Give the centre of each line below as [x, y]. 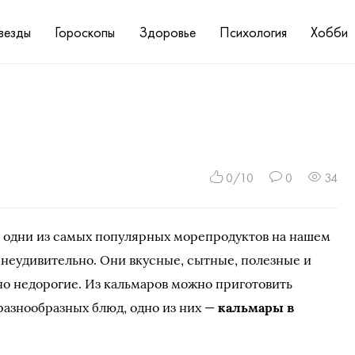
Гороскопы [85, 32]
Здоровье [167, 32]
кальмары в [256, 307]
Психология [253, 32]
